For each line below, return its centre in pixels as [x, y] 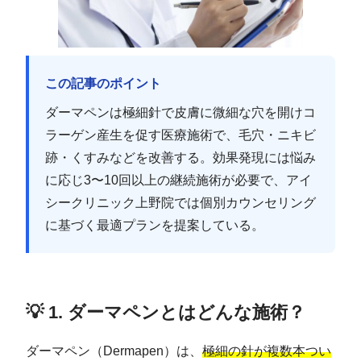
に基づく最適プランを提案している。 [155, 225]
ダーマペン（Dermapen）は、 [114, 351]
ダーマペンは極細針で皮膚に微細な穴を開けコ [180, 112]
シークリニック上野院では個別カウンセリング [180, 202]
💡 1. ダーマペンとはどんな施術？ [166, 312]
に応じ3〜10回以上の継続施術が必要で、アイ [178, 180]
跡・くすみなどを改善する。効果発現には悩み [180, 157]
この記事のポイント [103, 83]
